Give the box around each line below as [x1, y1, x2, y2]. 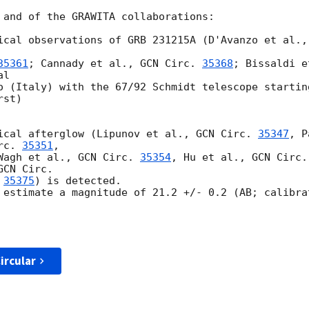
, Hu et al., [171, 151, 252, 164]
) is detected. [34, 175, 128, 188]
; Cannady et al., [28, 57, 140, 70]
